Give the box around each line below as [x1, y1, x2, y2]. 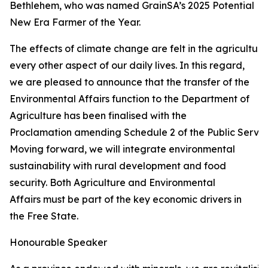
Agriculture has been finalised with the [10, 109, 187, 121]
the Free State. [10, 210, 78, 222]
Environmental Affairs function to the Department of [10, 93, 249, 105]
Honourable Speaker [10, 236, 107, 248]
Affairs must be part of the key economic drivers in [10, 193, 242, 205]
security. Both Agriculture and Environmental [10, 176, 215, 188]
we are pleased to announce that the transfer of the [10, 76, 249, 88]
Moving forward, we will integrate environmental [10, 143, 235, 155]
